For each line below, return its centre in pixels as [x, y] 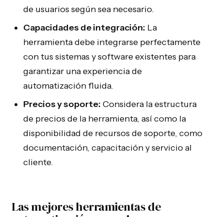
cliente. [38, 162]
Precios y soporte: [62, 104]
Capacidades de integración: [84, 28]
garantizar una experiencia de [83, 71]
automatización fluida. [68, 86]
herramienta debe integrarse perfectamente [112, 42]
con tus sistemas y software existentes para [109, 57]
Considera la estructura [149, 104]
